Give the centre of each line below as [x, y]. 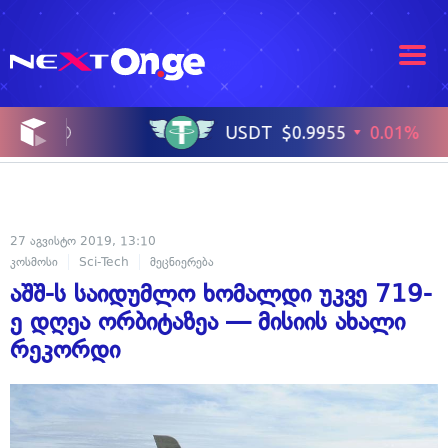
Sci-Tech [104, 262]
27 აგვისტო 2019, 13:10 [83, 241]
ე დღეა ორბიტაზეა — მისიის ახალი [207, 322]
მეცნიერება [182, 262]
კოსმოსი [34, 262]
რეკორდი [65, 350]
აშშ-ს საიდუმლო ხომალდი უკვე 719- [221, 294]
